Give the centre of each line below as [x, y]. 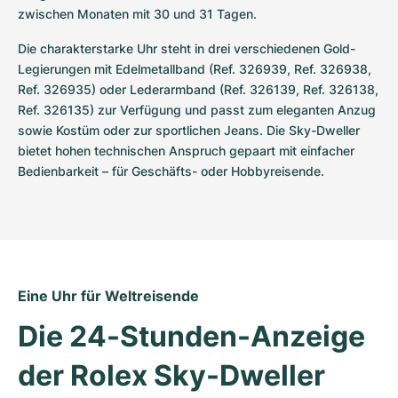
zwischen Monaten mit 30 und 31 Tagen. [137, 13]
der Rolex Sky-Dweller [171, 375]
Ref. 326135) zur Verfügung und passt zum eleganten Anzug [197, 109]
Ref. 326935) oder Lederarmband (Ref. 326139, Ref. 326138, [198, 89]
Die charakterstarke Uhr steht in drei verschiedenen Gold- [187, 48]
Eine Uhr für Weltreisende [108, 295]
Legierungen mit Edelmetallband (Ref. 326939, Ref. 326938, [195, 68]
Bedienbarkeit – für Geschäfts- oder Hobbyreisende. [171, 171]
